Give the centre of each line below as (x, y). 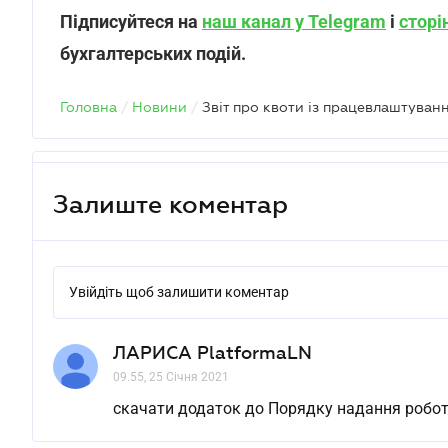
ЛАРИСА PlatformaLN (212, 371)
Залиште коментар (170, 221)
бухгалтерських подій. (153, 71)
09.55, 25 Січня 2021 (171, 395)
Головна (88, 125)
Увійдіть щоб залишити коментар (179, 310)
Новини (159, 125)
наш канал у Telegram (294, 39)
